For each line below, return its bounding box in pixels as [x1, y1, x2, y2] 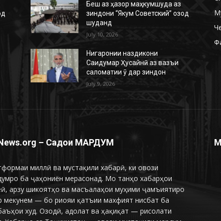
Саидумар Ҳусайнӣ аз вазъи [86, 58, 179, 67]
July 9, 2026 [86, 79, 115, 87]
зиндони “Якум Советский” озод [86, 9, 189, 17]
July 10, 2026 [86, 30, 118, 38]
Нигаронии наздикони [86, 49, 158, 57]
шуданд [86, 18, 112, 27]
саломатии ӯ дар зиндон [86, 68, 166, 76]
